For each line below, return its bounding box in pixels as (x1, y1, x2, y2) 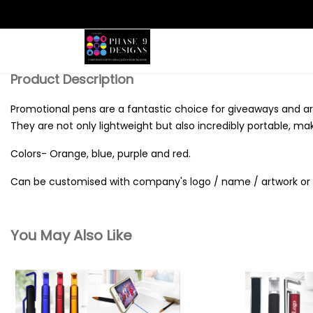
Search (28, 11, 67, 27)
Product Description (10, 71, 133, 88)
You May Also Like (10, 226, 132, 245)
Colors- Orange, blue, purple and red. (10, 147, 191, 161)
